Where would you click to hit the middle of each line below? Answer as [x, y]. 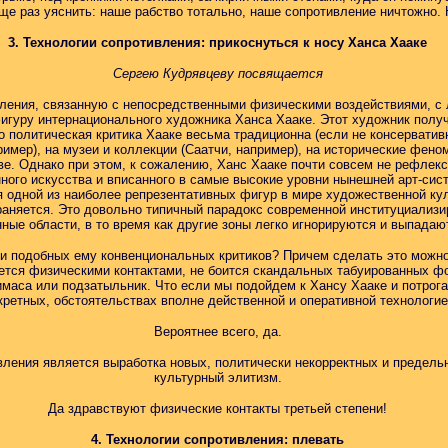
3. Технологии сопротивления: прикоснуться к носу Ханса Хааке [217, 42]
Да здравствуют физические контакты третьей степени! [217, 408]
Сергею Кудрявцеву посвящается [217, 73]
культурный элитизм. [217, 377]
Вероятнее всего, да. [217, 331]
